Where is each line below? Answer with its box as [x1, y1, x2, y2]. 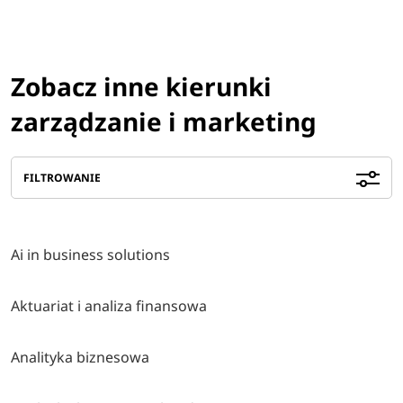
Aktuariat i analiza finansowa [11, 295, 208, 316]
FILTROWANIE [23, 170, 102, 185]
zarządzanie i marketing [11, 103, 318, 139]
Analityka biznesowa [11, 346, 150, 367]
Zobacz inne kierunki [11, 68, 273, 103]
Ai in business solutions [11, 244, 171, 264]
